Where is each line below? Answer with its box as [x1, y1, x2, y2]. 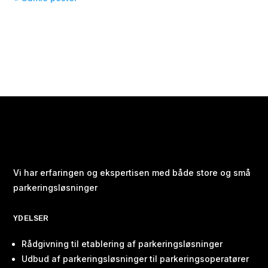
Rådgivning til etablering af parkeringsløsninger [22, 238, 223, 249]
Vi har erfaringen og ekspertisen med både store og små [13, 167, 251, 178]
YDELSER [13, 214, 48, 223]
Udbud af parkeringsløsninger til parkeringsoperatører [22, 253, 249, 264]
